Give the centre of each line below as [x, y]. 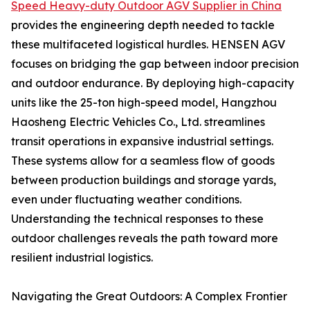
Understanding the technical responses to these [137, 219]
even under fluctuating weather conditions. [126, 199]
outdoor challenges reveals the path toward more [145, 238]
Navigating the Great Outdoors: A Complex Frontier [149, 296]
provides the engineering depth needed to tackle [143, 25]
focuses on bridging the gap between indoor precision [155, 64]
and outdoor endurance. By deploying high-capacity [153, 83]
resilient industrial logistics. [82, 257]
